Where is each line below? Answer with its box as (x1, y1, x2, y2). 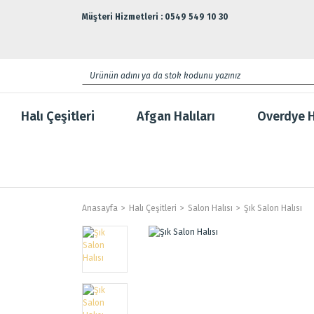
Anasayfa (82, 203, 118, 213)
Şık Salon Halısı (244, 203, 302, 213)
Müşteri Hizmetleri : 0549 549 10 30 (82, 12, 228, 22)
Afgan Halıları (137, 109, 215, 124)
